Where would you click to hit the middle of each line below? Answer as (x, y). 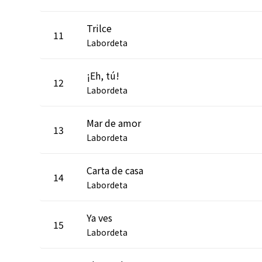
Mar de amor (114, 123)
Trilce (99, 28)
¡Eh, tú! (103, 75)
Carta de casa (115, 170)
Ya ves (99, 217)
